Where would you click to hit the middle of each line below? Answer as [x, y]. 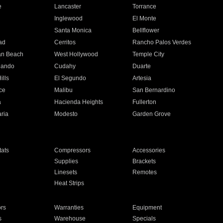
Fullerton [145, 102]
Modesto [66, 114]
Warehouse [70, 219]
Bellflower [146, 30]
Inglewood [68, 18]
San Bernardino [154, 90]
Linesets [65, 172]
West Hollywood [76, 54]
